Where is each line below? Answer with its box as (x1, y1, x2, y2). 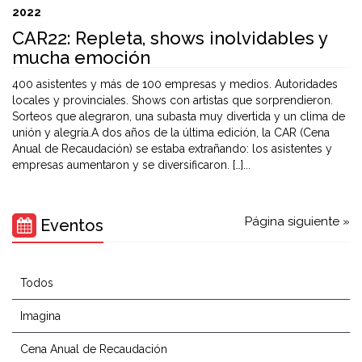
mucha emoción (12, 47, 150, 68)
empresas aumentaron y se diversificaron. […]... (12, 158, 250, 171)
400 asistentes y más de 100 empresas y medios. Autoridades (12, 78, 338, 90)
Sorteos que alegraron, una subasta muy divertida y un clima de (12, 110, 345, 123)
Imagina (20, 309, 61, 322)
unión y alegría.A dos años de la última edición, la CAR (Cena (12, 126, 330, 139)
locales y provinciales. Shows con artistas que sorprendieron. (12, 94, 333, 107)
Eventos (36, 216, 103, 235)
